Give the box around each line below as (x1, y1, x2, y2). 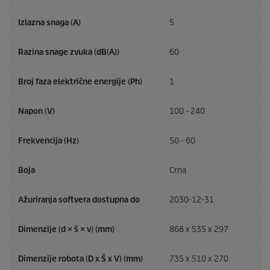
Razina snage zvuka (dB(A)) (18, 47, 119, 58)
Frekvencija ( (18, 136, 66, 146)
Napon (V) (18, 106, 55, 117)
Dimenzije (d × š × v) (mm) (18, 224, 115, 235)
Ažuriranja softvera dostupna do (18, 195, 140, 206)
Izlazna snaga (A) (18, 17, 81, 28)
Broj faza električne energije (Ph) (18, 77, 142, 87)
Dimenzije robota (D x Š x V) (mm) (18, 254, 143, 265)
